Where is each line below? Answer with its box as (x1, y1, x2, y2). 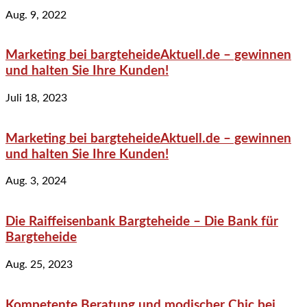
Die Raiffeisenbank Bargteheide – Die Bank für (5, 215, 278, 229)
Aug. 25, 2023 (5, 258, 73, 270)
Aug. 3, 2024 (5, 175, 66, 187)
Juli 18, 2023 (5, 92, 67, 103)
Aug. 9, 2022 (5, 9, 66, 21)
